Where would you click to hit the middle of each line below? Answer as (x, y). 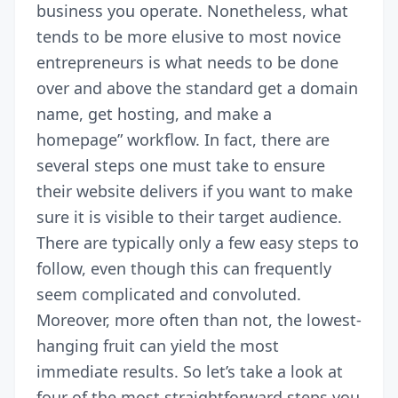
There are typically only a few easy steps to (198, 242)
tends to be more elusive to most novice (189, 36)
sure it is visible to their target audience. (189, 216)
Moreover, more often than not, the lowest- (199, 319)
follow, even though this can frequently (184, 268)
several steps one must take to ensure (181, 165)
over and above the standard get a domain (197, 88)
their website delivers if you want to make (195, 191)
